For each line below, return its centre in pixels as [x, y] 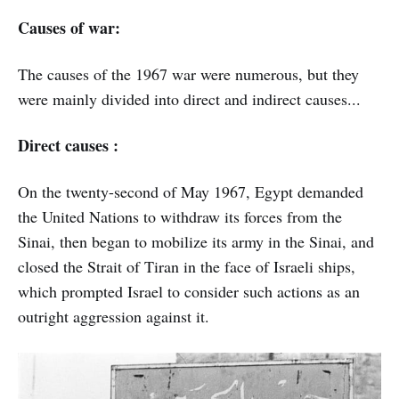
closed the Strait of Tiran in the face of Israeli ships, [187, 267]
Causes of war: [69, 28]
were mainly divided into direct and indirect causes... [189, 99]
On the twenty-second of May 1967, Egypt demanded [191, 192]
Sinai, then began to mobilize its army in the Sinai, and [196, 242]
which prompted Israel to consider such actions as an [189, 292]
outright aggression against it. [114, 317]
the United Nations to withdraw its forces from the [180, 217]
